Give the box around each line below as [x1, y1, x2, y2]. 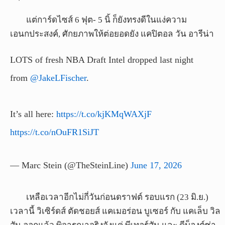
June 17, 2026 [131, 160, 182, 171]
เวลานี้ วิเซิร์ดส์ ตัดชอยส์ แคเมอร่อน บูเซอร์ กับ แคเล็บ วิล [10, 206, 220, 216]
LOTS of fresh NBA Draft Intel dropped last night [10, 55, 193, 65]
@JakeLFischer [30, 73, 86, 83]
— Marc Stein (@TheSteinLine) [10, 160, 131, 171]
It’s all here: [10, 109, 56, 120]
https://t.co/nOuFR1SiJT [10, 127, 99, 138]
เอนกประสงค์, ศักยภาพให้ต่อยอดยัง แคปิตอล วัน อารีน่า [10, 29, 216, 39]
